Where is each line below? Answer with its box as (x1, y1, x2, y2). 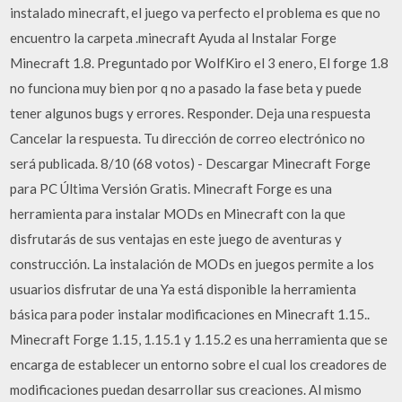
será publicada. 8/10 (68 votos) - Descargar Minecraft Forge (10, 155, 371, 171)
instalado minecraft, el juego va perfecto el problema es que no (10, 4, 381, 21)
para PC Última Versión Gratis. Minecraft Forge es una (10, 180, 333, 197)
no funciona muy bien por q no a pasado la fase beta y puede (10, 80, 363, 96)
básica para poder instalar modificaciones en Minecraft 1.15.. (10, 306, 371, 322)
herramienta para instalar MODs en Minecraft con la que (10, 205, 346, 222)
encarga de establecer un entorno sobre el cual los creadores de (10, 356, 388, 372)
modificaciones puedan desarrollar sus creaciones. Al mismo (10, 381, 363, 398)
